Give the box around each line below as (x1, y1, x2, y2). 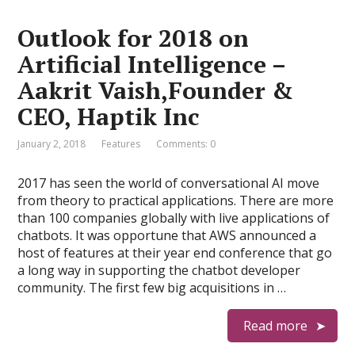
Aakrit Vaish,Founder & (17, 74, 294, 106)
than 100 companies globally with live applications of (17, 209, 330, 227)
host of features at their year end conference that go (17, 244, 333, 261)
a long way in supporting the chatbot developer (17, 261, 301, 279)
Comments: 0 (156, 137, 216, 151)
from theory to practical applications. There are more (17, 192, 334, 209)
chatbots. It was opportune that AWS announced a (17, 227, 317, 244)
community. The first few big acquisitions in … (17, 279, 287, 296)
